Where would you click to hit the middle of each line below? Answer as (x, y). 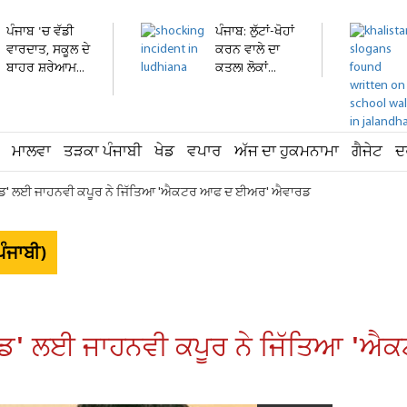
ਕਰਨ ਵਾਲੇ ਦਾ (248, 50)
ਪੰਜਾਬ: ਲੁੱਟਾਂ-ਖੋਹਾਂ (255, 32)
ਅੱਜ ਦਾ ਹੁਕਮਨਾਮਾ (287, 152)
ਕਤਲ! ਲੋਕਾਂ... (246, 69)
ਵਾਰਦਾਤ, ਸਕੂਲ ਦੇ (48, 50)
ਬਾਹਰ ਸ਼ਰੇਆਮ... (45, 69)
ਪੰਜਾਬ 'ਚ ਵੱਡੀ (40, 32)
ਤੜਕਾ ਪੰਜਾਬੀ (103, 152)
